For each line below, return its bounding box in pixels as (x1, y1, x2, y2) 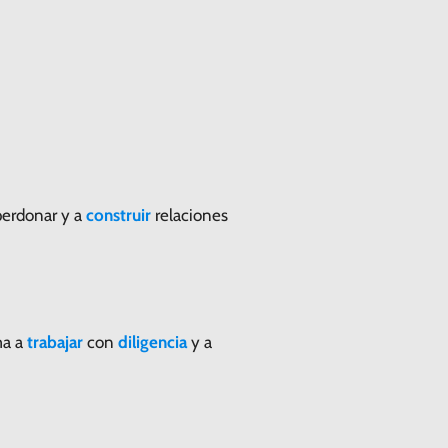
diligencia (118, 331, 187, 352)
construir (86, 204, 151, 225)
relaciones (151, 204, 228, 225)
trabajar (27, 331, 83, 352)
